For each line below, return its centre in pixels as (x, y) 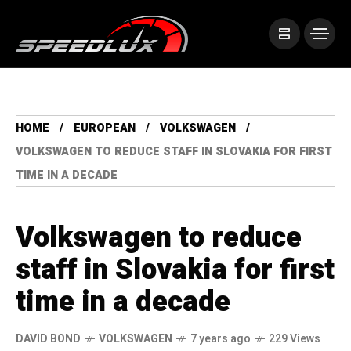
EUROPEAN (105, 128)
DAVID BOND (48, 339)
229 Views (295, 339)
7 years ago (221, 339)
